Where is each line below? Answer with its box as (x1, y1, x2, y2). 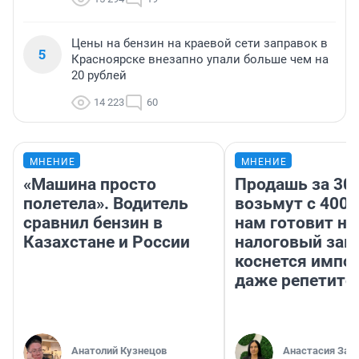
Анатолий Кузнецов (71, 345, 167, 357)
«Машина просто (23, 175, 156, 195)
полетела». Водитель (23, 194, 188, 214)
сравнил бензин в (23, 213, 163, 233)
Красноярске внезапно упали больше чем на (71, 52, 329, 67)
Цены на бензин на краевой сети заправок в (71, 36, 328, 51)
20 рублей (71, 68, 127, 83)
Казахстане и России (23, 232, 190, 252)
